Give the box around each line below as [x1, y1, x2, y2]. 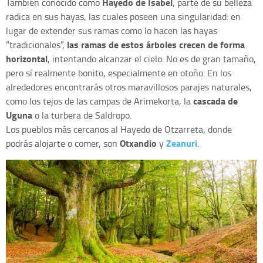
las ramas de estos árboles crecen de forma [67, 38, 245, 52]
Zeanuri [166, 136, 197, 150]
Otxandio [120, 136, 157, 150]
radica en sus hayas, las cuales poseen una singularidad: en [6, 10, 241, 23]
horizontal [6, 52, 48, 66]
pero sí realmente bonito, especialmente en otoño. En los [6, 66, 231, 80]
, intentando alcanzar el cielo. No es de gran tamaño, [48, 52, 256, 66]
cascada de [193, 94, 238, 108]
